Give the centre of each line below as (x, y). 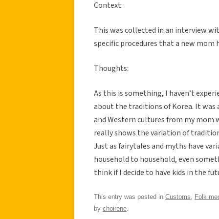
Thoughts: (111, 68)
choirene (115, 208)
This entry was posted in (130, 197)
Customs (178, 197)
